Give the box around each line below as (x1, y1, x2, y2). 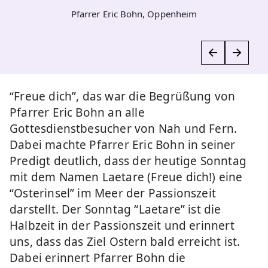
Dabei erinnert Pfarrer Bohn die (10, 249, 185, 266)
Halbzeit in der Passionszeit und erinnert (10, 217, 234, 233)
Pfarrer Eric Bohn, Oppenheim (71, 7, 197, 20)
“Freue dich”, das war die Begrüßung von (10, 88, 236, 104)
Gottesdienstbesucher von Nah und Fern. (10, 120, 237, 136)
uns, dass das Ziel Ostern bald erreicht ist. (10, 233, 240, 249)
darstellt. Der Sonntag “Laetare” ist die (10, 201, 221, 217)
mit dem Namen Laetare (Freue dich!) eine (10, 169, 243, 185)
